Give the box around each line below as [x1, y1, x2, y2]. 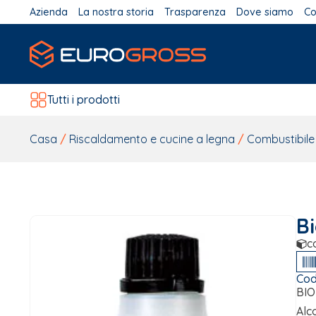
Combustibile [247, 132, 315, 146]
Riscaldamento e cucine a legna [69, 132, 235, 146]
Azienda [30, 5, 68, 18]
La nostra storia [78, 5, 154, 18]
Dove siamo [236, 5, 293, 18]
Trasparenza [164, 5, 226, 18]
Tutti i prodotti [47, 92, 120, 107]
